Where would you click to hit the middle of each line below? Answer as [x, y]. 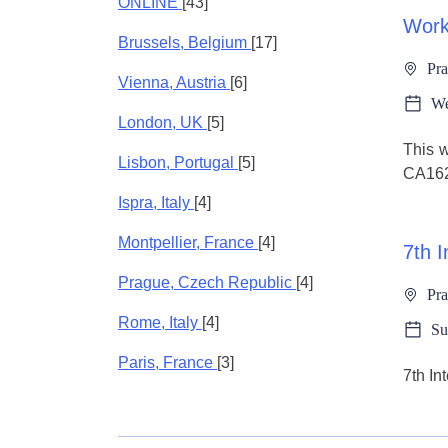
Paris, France [167, 362]
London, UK [162, 122]
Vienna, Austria [174, 82]
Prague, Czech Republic [207, 282]
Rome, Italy [160, 322]
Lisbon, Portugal [178, 162]
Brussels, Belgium [184, 42]
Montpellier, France [188, 242]
